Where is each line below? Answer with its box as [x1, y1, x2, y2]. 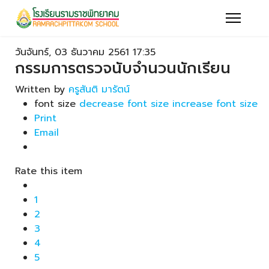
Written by [15, 82, 68, 97]
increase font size [172, 97, 258, 111]
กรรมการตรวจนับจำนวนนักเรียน [15, 56, 231, 80]
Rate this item [15, 164, 82, 178]
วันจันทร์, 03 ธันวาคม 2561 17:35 [15, 45, 156, 59]
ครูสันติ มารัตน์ [68, 82, 130, 97]
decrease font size [79, 97, 169, 111]
